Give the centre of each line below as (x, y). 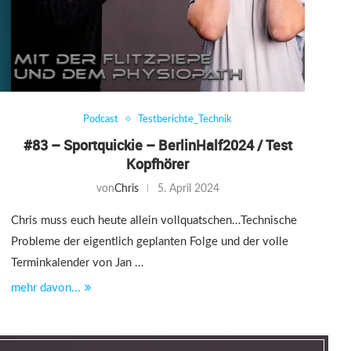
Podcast (101, 119)
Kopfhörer (158, 163)
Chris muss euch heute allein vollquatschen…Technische (154, 220)
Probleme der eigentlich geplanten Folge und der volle (149, 241)
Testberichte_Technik (185, 119)
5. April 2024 (188, 188)
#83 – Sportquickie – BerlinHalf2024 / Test (157, 145)
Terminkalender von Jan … (77, 262)
